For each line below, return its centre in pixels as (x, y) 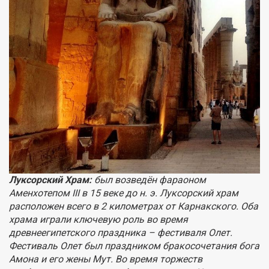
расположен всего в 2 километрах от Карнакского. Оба (134, 207)
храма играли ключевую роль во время (98, 220)
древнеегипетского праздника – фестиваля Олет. (121, 233)
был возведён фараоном (149, 180)
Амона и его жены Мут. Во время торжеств (106, 259)
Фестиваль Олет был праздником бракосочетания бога (134, 246)
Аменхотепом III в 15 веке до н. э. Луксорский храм (124, 193)
